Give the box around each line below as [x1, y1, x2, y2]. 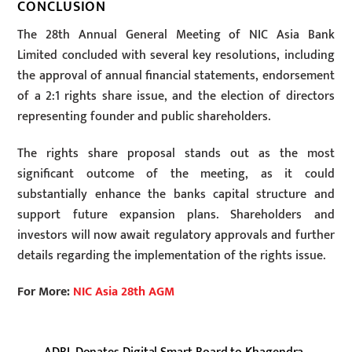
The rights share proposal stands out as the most [17, 142, 335, 164]
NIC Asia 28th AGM [73, 281, 175, 303]
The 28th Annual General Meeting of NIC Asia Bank [17, 24, 335, 46]
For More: [17, 281, 74, 303]
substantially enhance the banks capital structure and [17, 183, 335, 205]
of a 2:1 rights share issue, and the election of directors [17, 85, 335, 107]
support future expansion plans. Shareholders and [17, 203, 335, 225]
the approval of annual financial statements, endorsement [17, 64, 335, 86]
